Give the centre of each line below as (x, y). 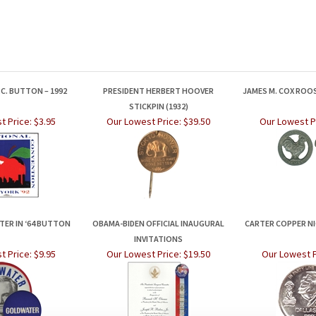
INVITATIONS (158, 239)
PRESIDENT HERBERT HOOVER (158, 91)
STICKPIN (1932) (158, 106)
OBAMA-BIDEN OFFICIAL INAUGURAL (158, 223)
